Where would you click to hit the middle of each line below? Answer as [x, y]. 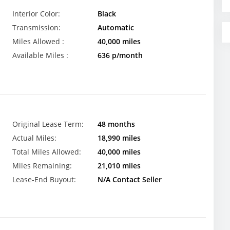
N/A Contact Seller [129, 180]
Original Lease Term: [48, 124]
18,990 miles [119, 138]
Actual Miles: [34, 138]
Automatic [116, 27]
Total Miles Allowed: [47, 152]
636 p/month [120, 55]
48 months [116, 124]
